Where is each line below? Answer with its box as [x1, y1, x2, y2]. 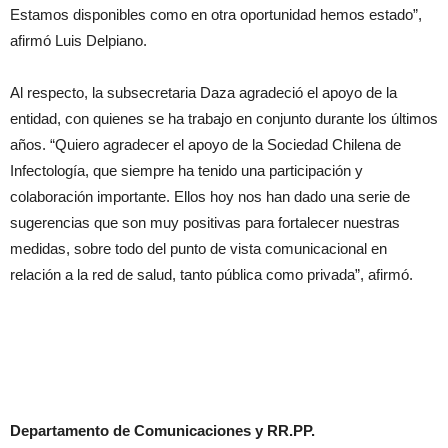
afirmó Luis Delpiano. [10, 32, 147, 50]
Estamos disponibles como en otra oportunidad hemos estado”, [10, 6, 422, 24]
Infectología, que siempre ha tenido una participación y [10, 162, 363, 180]
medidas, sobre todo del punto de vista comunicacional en [10, 240, 387, 258]
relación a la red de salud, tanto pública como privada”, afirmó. [10, 266, 413, 284]
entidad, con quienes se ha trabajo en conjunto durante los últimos [10, 110, 438, 128]
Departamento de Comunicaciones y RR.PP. [10, 422, 315, 440]
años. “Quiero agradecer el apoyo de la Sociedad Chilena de [10, 136, 401, 154]
